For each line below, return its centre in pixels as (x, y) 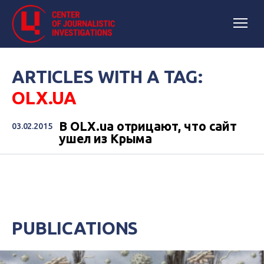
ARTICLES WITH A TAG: (108, 77)
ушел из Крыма (106, 138)
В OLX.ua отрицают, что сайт (148, 126)
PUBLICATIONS (75, 228)
